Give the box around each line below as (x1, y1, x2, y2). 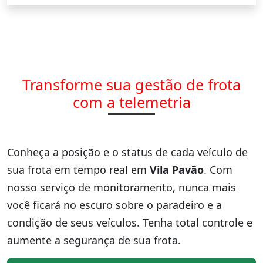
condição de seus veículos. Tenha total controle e (7, 215, 252, 230)
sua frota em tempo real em (7, 162, 150, 177)
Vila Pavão (150, 162, 204, 177)
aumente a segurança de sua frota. (7, 232, 181, 247)
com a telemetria (72, 92, 191, 112)
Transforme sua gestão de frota (22, 74, 241, 95)
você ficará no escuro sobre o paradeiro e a (7, 197, 222, 212)
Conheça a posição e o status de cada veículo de (7, 144, 248, 159)
